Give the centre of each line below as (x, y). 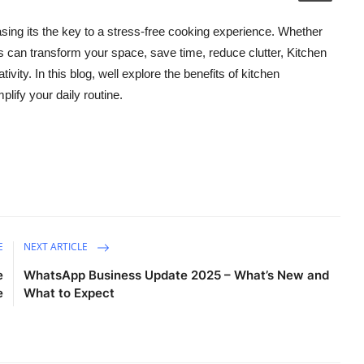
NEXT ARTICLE (57, 247)
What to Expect (69, 293)
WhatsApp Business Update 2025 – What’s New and (177, 275)
